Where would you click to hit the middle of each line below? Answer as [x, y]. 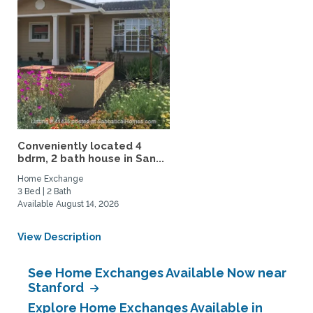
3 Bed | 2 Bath [44, 191]
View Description [59, 237]
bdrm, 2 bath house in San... [91, 159]
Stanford [57, 287]
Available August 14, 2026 [68, 204]
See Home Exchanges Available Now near [157, 273]
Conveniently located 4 [80, 146]
